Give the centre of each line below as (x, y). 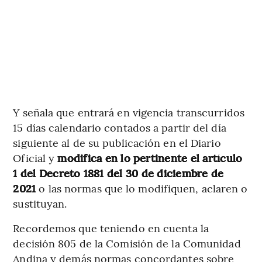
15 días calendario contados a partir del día (120, 127)
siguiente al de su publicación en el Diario (117, 143)
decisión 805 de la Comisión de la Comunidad (127, 243)
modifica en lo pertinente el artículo (150, 158)
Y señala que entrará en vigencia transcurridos (129, 112)
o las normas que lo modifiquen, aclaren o (142, 188)
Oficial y (35, 158)
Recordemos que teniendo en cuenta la (111, 228)
